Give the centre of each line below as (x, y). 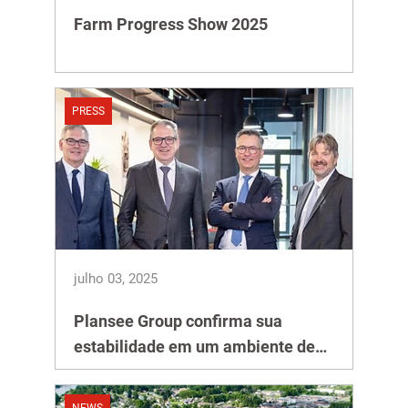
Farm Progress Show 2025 (171, 24)
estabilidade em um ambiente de (194, 347)
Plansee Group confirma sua (178, 321)
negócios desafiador (148, 372)
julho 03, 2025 (116, 279)
